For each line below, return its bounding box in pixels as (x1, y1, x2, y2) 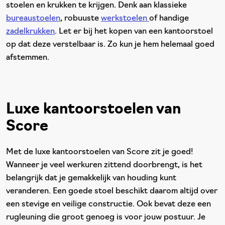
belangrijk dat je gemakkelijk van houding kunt (6, 174, 176, 182)
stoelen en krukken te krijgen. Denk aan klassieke (6, 2, 187, 10)
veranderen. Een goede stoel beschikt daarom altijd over (6, 187, 217, 195)
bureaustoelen (6, 15, 60, 23)
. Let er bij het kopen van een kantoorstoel (55, 28, 213, 36)
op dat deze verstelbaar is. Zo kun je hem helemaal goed (6, 41, 214, 49)
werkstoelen (101, 15, 149, 23)
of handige (149, 15, 189, 23)
